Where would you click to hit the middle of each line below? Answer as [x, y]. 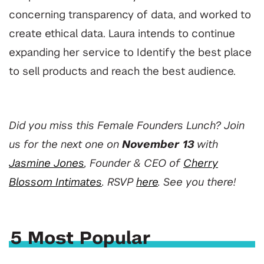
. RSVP [119, 183]
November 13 [158, 145]
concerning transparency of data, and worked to [130, 16]
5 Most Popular [81, 239]
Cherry [201, 164]
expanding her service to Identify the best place [130, 53]
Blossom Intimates [55, 183]
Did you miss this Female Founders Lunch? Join [127, 126]
